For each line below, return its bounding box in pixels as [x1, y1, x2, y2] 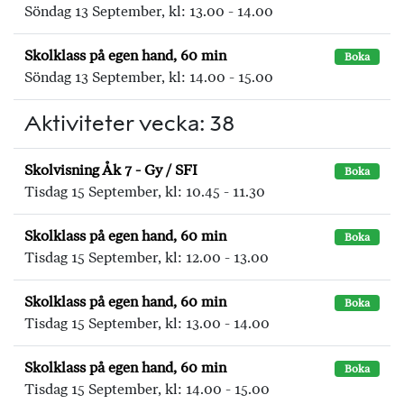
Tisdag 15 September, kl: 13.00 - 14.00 [24, 315, 270, 332]
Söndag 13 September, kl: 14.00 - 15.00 [24, 69, 273, 86]
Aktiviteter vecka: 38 [24, 110, 234, 136]
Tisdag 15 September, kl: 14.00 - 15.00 [24, 381, 270, 398]
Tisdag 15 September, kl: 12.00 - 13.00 [24, 249, 269, 266]
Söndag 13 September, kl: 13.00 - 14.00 [24, 3, 273, 20]
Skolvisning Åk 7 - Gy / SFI [24, 161, 197, 179]
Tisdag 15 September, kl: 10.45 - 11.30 [24, 183, 265, 200]
